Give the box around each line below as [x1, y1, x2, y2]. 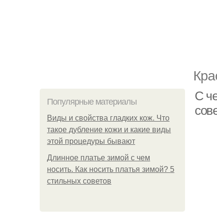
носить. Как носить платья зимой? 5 [47, 165, 174, 173]
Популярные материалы [47, 97, 137, 107]
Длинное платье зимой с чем [47, 154, 150, 162]
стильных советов [47, 177, 111, 185]
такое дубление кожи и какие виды [47, 125, 171, 134]
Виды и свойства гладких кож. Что [47, 114, 170, 122]
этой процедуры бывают [47, 137, 135, 145]
